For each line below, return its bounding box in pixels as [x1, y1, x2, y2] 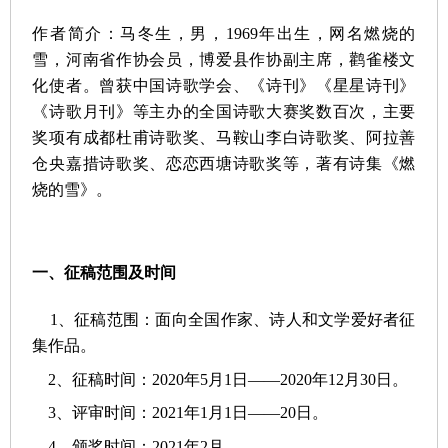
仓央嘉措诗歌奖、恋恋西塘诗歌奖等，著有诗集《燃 [32, 155, 416, 173]
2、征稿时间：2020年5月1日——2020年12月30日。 [32, 370, 409, 388]
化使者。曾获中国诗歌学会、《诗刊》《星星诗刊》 [32, 77, 416, 95]
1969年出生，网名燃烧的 [225, 25, 416, 43]
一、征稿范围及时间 [32, 264, 177, 282]
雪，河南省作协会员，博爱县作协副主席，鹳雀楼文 [32, 51, 416, 69]
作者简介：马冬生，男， [32, 25, 226, 43]
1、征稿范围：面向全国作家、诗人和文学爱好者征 [32, 311, 416, 329]
